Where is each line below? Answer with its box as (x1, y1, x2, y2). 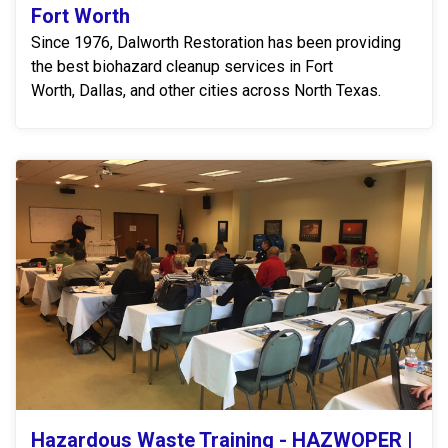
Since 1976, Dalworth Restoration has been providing (31, 33, 401, 53)
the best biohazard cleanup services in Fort (31, 57, 333, 77)
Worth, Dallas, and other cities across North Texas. (31, 81, 381, 101)
